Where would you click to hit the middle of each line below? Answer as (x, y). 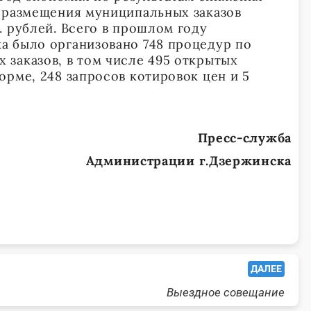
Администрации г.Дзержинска (188, 161)
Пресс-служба (244, 138)
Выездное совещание (226, 293)
